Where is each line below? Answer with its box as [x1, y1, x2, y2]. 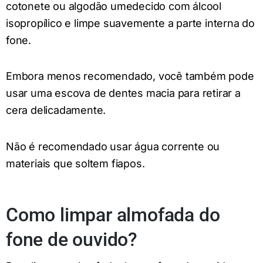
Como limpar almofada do [6, 204, 220, 227]
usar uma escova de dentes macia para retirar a [6, 87, 241, 100]
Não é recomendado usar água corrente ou [6, 140, 220, 153]
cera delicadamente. [6, 104, 106, 117]
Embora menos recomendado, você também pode [6, 70, 254, 83]
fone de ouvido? [6, 228, 138, 251]
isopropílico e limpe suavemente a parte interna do [6, 17, 255, 30]
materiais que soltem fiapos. [6, 157, 145, 170]
